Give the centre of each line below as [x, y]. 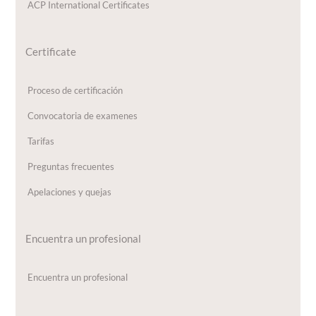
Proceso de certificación [75, 91]
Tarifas [41, 141]
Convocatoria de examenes [83, 116]
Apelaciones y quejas [70, 192]
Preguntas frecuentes [71, 167]
